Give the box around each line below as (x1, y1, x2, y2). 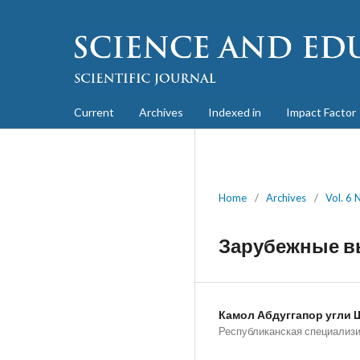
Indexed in (208, 104, 261, 119)
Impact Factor (286, 104, 356, 119)
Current (74, 104, 114, 119)
